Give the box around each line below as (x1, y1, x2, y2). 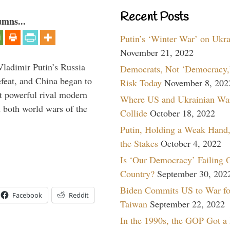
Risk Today (120, 76, 162, 89)
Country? (120, 167, 155, 180)
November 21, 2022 (120, 46, 194, 59)
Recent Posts (120, 9, 188, 26)
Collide (120, 106, 147, 119)
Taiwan (120, 197, 147, 210)
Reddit (69, 190, 89, 200)
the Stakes (120, 137, 158, 149)
